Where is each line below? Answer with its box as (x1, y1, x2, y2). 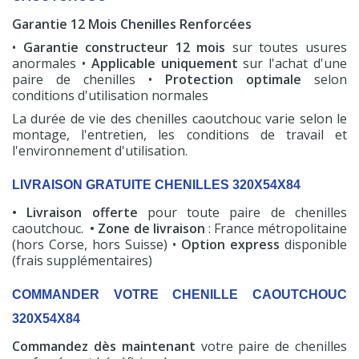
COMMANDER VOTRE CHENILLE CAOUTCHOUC (12, 288, 347, 301)
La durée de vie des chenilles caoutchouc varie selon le (12, 110, 347, 127)
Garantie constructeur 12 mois (22, 38, 226, 56)
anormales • (12, 54, 91, 72)
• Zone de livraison (90, 220, 205, 237)
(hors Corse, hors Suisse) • (12, 236, 181, 253)
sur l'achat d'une (237, 54, 348, 72)
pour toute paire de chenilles (137, 204, 348, 221)
